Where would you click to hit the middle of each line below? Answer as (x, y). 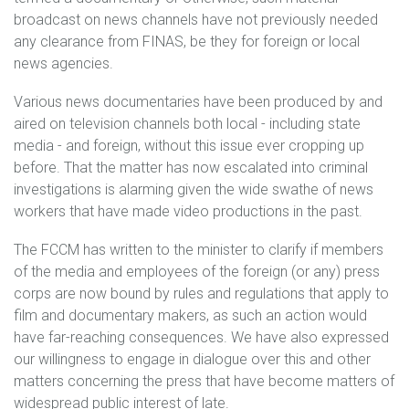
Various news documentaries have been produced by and (198, 102)
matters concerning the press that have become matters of (204, 381)
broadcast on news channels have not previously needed (196, 20)
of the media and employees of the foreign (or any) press (197, 272)
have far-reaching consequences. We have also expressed (201, 337)
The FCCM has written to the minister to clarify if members (199, 250)
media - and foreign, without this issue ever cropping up (189, 146)
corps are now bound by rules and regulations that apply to (201, 294)
